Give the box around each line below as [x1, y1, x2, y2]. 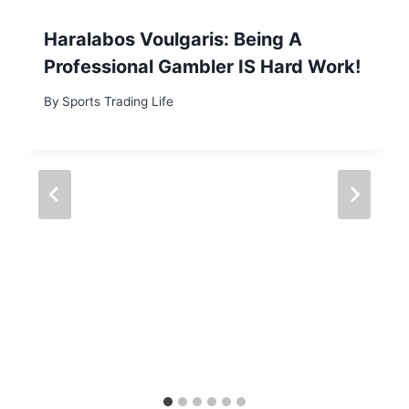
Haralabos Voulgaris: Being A [44, 27, 302, 50]
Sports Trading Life [62, 94, 174, 110]
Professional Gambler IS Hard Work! [44, 55, 361, 78]
